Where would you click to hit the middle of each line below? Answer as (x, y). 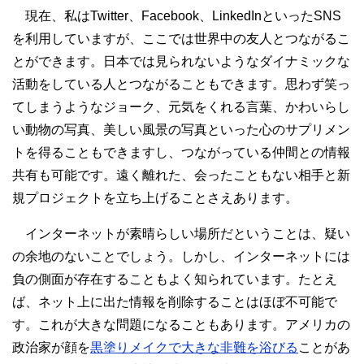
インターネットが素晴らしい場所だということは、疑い (181, 233)
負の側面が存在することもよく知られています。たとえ (175, 279)
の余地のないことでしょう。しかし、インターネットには (181, 256)
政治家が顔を (51, 347)
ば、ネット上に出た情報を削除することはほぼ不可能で (175, 301)
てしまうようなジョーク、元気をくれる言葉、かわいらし (181, 106)
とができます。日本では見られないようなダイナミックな (181, 61)
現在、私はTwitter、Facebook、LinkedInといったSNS (177, 15)
